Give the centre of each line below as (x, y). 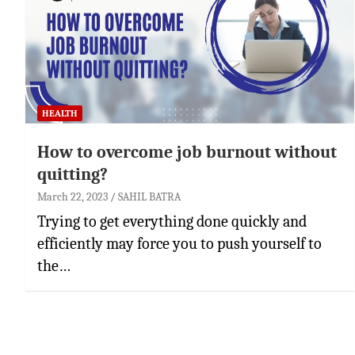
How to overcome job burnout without (187, 152)
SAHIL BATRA (149, 197)
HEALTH (60, 113)
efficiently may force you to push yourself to (179, 243)
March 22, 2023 (73, 197)
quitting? (73, 174)
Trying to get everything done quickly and (172, 221)
